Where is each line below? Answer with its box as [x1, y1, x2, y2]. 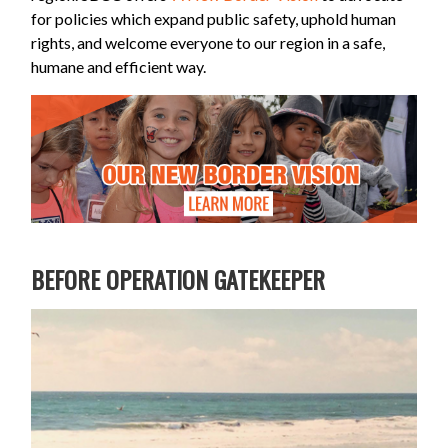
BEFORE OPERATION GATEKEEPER [31, 261, 326, 298]
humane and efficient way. [31, 56, 210, 76]
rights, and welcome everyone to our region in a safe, [31, 32, 386, 52]
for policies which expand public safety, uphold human [31, 8, 397, 28]
